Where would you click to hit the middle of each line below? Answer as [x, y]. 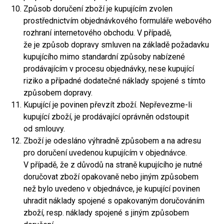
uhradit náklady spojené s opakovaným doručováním [114, 201]
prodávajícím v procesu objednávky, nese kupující [109, 69]
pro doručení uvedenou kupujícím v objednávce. [105, 153]
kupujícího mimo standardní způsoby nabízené [104, 57]
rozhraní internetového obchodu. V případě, [97, 33]
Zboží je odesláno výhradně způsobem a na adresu [112, 141]
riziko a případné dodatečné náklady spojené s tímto [114, 81]
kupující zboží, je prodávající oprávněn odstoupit [106, 117]
